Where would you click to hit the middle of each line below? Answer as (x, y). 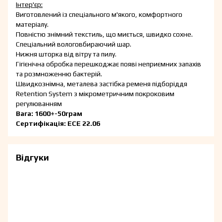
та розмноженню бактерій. (59, 74)
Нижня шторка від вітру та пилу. (66, 54)
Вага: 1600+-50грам (49, 114)
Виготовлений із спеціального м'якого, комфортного (99, 15)
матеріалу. (32, 25)
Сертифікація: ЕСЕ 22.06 (58, 124)
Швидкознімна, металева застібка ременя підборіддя (102, 84)
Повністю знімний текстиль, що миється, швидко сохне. (104, 34)
